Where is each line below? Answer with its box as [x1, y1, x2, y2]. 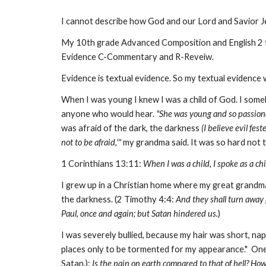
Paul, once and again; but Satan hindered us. [61, 208, 218, 218]
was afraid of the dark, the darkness [61, 123, 199, 133]
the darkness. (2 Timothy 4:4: [61, 194, 176, 204]
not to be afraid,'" [61, 137, 121, 147]
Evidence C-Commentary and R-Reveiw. [61, 52, 216, 62]
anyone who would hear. [61, 109, 154, 119]
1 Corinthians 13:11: [61, 159, 143, 169]
